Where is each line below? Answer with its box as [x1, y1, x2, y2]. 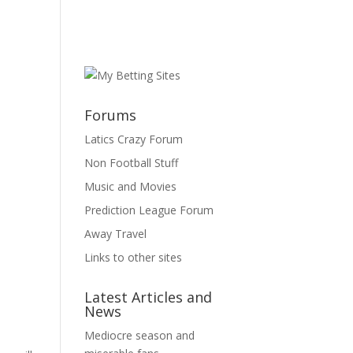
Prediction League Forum [84, 203, 214, 217]
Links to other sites [84, 250, 183, 265]
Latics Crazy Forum [84, 132, 184, 147]
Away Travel [84, 226, 147, 241]
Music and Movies [84, 179, 177, 194]
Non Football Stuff [84, 155, 179, 170]
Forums [84, 106, 137, 124]
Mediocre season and [84, 328, 195, 343]
